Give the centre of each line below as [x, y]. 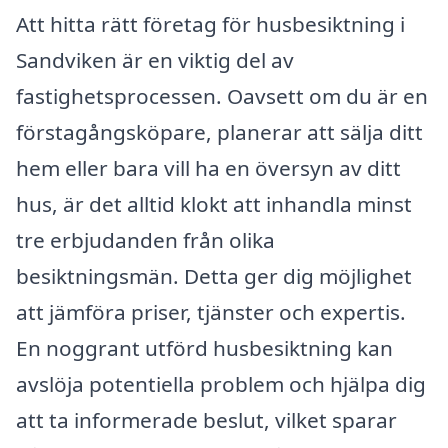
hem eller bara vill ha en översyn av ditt [208, 167]
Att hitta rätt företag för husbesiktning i [210, 23]
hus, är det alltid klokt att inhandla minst [214, 203]
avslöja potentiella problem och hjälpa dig [221, 383]
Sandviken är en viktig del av [155, 59]
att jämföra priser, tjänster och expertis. [211, 311]
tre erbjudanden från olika [145, 239]
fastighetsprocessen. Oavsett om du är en [222, 95]
